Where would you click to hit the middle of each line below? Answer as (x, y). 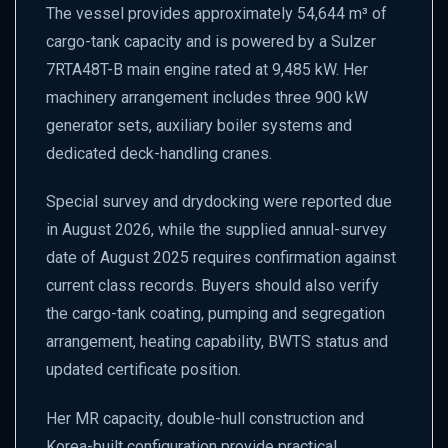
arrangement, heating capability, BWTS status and (217, 342)
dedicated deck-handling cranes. (159, 153)
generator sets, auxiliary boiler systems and (199, 125)
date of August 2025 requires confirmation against (221, 258)
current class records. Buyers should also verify (212, 286)
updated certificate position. (143, 370)
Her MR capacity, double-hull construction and (205, 419)
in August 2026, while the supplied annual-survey (216, 230)
